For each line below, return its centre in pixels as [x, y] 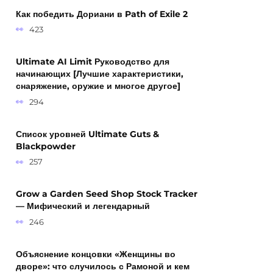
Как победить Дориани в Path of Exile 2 [102, 14]
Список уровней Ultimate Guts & [87, 134]
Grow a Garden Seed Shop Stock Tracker [107, 194]
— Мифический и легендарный [83, 206]
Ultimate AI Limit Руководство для [93, 62]
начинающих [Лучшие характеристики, [100, 74]
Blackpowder [46, 147]
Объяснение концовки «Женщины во [96, 254]
